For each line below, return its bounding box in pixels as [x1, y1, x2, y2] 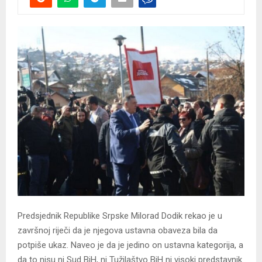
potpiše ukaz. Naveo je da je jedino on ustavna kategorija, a [18, 240, 243, 251]
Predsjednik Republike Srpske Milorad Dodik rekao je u [18, 211, 222, 222]
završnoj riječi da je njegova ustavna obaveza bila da [18, 225, 218, 236]
